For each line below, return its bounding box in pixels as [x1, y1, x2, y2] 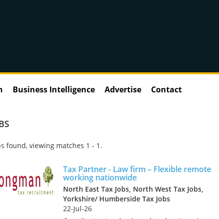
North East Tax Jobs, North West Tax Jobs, [63, 184, 203, 194]
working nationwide [63, 172, 137, 183]
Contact [151, 84, 182, 95]
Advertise [105, 84, 141, 95]
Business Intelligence [13, 84, 95, 95]
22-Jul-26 [63, 203, 92, 213]
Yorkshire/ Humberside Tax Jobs [63, 194, 170, 203]
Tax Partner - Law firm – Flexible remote [63, 163, 211, 175]
